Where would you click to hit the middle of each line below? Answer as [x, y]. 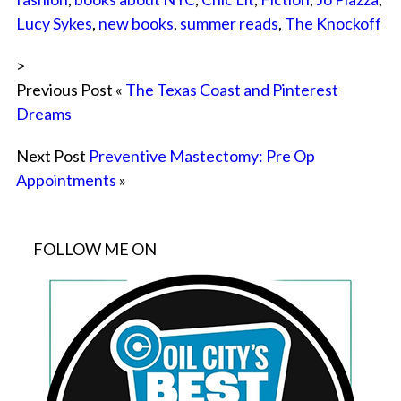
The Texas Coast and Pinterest [231, 90]
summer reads [229, 24]
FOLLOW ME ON [95, 249]
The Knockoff [333, 24]
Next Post [52, 156]
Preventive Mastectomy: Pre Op [201, 156]
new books [136, 24]
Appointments [66, 180]
